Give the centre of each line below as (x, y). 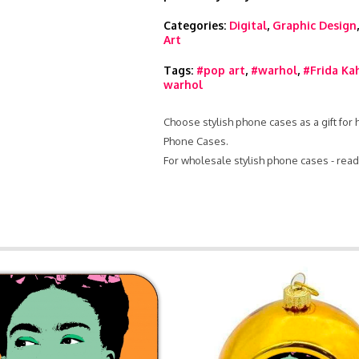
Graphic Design (315, 25)
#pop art (221, 70)
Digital (248, 25)
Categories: (196, 25)
